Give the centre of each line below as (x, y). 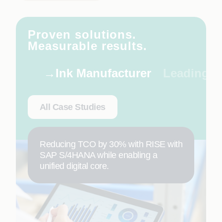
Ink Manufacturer (103, 73)
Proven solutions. (82, 35)
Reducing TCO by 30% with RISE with (111, 144)
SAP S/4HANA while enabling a (98, 155)
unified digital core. (74, 166)
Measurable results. (88, 46)
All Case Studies (73, 107)
